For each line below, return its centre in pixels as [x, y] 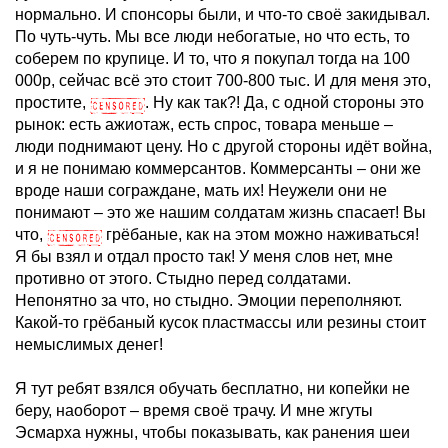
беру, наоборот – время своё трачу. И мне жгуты [194, 410]
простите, [52, 102]
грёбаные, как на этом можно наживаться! [260, 234]
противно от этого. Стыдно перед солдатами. [183, 278]
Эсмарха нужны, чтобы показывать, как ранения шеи [212, 432]
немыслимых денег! [89, 344]
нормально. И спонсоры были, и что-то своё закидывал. [222, 14]
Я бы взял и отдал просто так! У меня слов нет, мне [204, 256]
